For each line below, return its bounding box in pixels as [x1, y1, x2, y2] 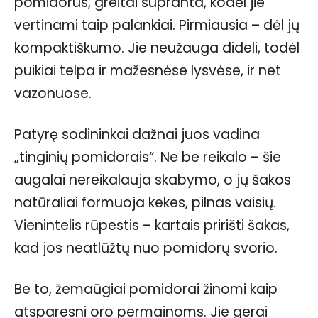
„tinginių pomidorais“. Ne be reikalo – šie [14, 147, 281, 167]
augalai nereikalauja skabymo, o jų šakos [14, 170, 291, 190]
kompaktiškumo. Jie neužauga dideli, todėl [14, 38, 300, 57]
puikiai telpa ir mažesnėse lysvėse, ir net [14, 60, 281, 80]
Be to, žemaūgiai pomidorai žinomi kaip [14, 279, 278, 299]
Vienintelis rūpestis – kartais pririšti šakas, [14, 215, 290, 235]
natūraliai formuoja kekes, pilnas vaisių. [14, 192, 276, 212]
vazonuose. [14, 83, 92, 103]
